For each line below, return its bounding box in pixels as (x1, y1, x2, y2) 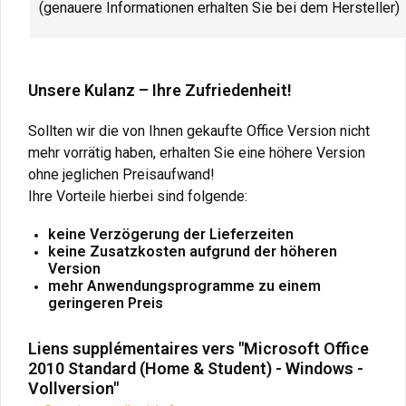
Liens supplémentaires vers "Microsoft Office (28, 338, 369, 358)
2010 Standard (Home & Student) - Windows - (28, 358, 363, 378)
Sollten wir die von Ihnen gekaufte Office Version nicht (28, 121, 370, 140)
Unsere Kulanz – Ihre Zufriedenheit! (28, 80, 292, 100)
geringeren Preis (48, 294, 163, 312)
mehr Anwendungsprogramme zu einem (48, 276, 321, 295)
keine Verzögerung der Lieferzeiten (48, 225, 294, 243)
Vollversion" (28, 378, 119, 398)
